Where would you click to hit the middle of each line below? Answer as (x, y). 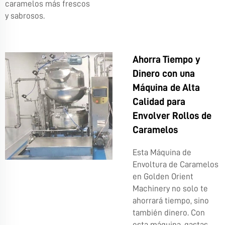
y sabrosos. (25, 16)
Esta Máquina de (162, 152)
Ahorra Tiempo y (166, 59)
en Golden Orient (163, 176)
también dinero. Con (169, 212)
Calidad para (159, 101)
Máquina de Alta (166, 87)
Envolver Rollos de (172, 115)
